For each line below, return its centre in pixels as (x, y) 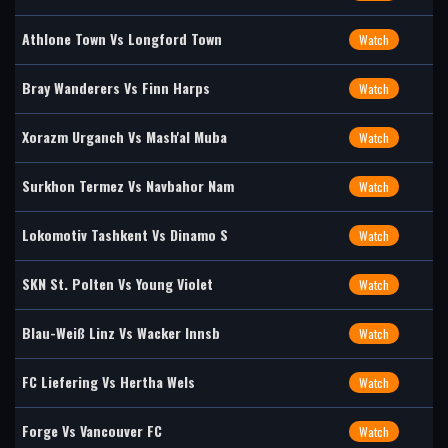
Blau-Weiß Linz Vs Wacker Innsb (121, 332)
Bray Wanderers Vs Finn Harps (116, 87)
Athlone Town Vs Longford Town (122, 38)
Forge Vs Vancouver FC (92, 430)
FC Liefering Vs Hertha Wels (108, 381)
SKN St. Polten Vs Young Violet (117, 283)
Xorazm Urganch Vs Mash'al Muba (124, 136)
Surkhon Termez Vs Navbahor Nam (128, 185)
